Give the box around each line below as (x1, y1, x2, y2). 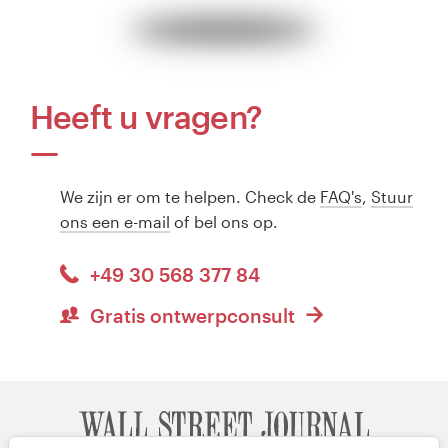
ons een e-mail (60, 211, 170, 231)
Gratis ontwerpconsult (84, 304, 300, 328)
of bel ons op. (170, 211, 278, 231)
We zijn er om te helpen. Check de (60, 186, 320, 206)
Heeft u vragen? (30, 97, 262, 135)
